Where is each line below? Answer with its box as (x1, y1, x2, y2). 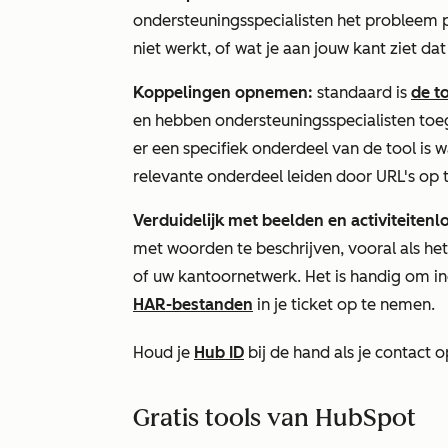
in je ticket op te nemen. (253, 295, 435, 314)
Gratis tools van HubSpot (133, 403, 422, 432)
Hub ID (194, 343, 244, 362)
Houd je (133, 343, 194, 362)
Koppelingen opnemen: (133, 83, 313, 102)
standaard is (313, 83, 411, 102)
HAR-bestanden (133, 295, 253, 314)
